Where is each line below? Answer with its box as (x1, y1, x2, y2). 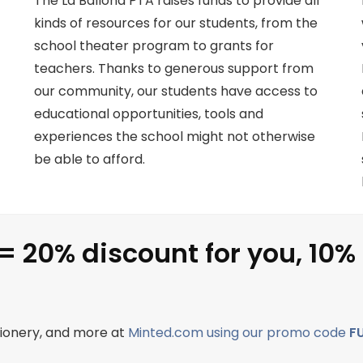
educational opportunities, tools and (34, 105, 264, 124)
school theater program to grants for (34, 36, 275, 56)
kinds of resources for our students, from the (34, 14, 318, 33)
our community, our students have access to (34, 82, 318, 101)
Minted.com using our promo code (127, 323, 349, 343)
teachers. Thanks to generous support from (34, 59, 314, 79)
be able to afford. (34, 150, 146, 169)
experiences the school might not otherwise (34, 127, 316, 147)
